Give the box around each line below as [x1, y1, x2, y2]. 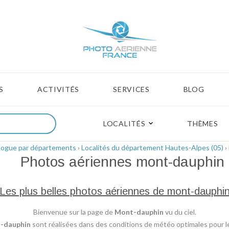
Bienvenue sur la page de [33, 208, 114, 217]
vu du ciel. [163, 208, 196, 217]
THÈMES [187, 119, 218, 128]
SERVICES [113, 85, 150, 94]
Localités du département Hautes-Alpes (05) [81, 143, 223, 152]
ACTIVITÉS [37, 85, 80, 94]
